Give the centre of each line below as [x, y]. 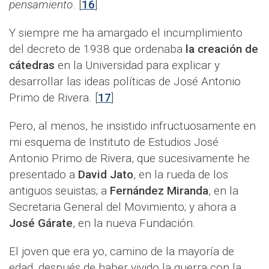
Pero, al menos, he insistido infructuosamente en [132, 125]
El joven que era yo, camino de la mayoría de [122, 251]
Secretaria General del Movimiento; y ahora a [122, 207]
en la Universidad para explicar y [137, 65]
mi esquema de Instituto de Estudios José [114, 142]
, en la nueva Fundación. [134, 223]
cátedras [32, 65]
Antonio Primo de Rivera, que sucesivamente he [129, 158]
